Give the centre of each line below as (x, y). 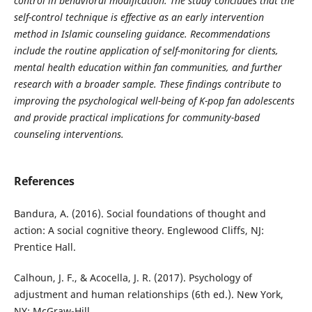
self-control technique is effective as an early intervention (139, 17)
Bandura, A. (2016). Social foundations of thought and (140, 214)
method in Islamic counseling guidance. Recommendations (142, 33)
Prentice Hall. (45, 247)
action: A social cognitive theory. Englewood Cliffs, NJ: (139, 231)
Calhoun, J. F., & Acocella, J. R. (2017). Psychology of (133, 278)
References (44, 181)
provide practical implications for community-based (146, 117)
